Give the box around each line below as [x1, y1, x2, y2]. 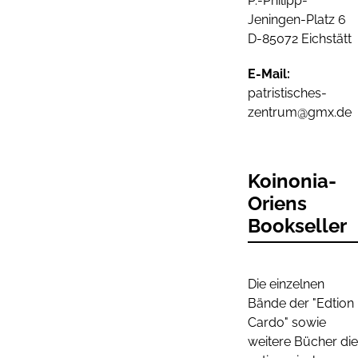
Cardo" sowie [248, 315, 326, 330]
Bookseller [248, 214, 347, 237]
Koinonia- [248, 169, 336, 193]
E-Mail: [248, 66, 290, 82]
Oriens [248, 192, 307, 215]
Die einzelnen [248, 276, 324, 292]
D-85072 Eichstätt [248, 31, 352, 46]
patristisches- [248, 86, 327, 101]
